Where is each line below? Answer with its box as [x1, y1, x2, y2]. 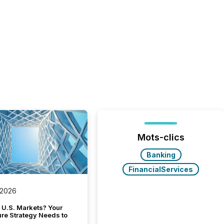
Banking [146, 150, 175, 159]
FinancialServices [128, 165, 193, 173]
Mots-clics [137, 132, 184, 142]
